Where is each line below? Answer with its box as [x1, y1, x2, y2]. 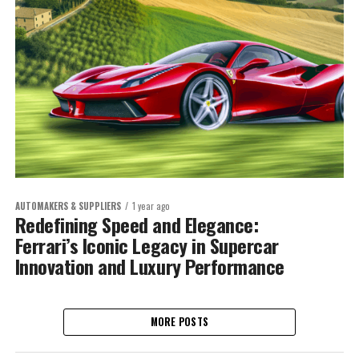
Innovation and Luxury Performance [14, 251, 284, 280]
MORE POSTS [150, 313, 209, 329]
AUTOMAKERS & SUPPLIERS [14, 199, 121, 212]
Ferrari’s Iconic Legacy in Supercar [14, 230, 279, 260]
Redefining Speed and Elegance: [14, 209, 259, 239]
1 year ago [131, 199, 170, 212]
